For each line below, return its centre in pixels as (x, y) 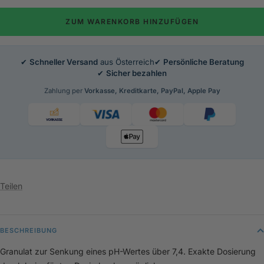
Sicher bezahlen (136, 73)
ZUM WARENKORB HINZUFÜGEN (132, 22)
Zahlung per (64, 91)
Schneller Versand (63, 62)
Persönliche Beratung (203, 62)
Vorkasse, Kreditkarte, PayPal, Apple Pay (152, 91)
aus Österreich (126, 62)
